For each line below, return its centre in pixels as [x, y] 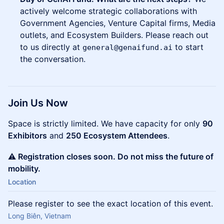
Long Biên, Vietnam [39, 216]
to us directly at [51, 47]
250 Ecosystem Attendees [117, 136]
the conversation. [53, 59]
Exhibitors [27, 136]
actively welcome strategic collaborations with [108, 11]
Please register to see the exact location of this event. [110, 204]
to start [188, 47]
